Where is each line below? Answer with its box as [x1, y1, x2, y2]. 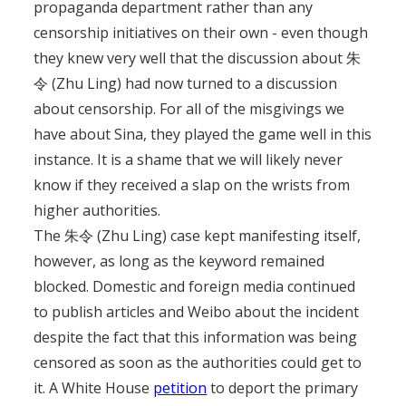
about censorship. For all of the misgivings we [34, 99, 345, 119]
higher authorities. [34, 200, 161, 220]
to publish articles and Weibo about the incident [34, 302, 360, 322]
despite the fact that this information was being [34, 327, 358, 347]
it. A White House [34, 378, 154, 398]
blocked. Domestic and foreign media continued [34, 276, 356, 296]
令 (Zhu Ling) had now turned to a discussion [34, 73, 338, 93]
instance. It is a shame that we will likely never [34, 150, 343, 169]
